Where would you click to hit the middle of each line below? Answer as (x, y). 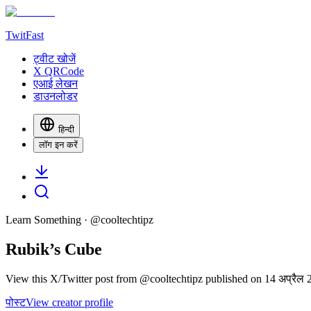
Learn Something (43, 220)
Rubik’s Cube (54, 249)
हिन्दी (66, 129)
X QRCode (59, 71)
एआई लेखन (56, 84)
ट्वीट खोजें (54, 59)
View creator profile (69, 302)
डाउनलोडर (56, 96)
